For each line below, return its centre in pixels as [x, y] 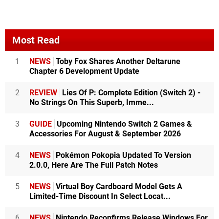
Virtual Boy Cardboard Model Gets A [118, 186]
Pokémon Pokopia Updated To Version [122, 155]
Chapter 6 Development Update [84, 71]
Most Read [36, 40]
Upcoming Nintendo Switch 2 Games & [123, 124]
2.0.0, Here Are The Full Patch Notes [94, 165]
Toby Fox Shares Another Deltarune [117, 61]
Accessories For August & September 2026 [105, 133]
